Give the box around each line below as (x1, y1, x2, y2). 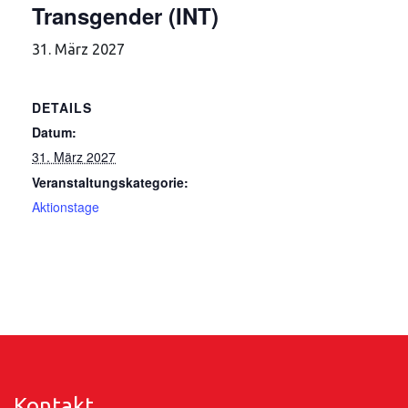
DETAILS (32, 98, 92, 117)
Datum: (32, 123, 76, 141)
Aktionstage (32, 198, 99, 216)
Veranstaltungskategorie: (32, 173, 189, 191)
